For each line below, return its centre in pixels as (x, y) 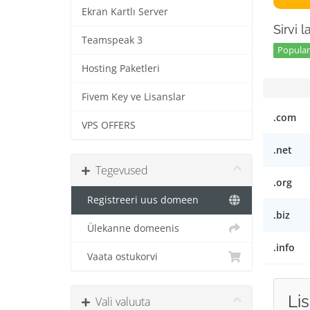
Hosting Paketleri (121, 69)
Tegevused (119, 170)
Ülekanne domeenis (130, 228)
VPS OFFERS (109, 125)
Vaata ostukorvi (120, 257)
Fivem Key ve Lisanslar (134, 97)
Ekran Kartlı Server (125, 12)
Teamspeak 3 (112, 40)
